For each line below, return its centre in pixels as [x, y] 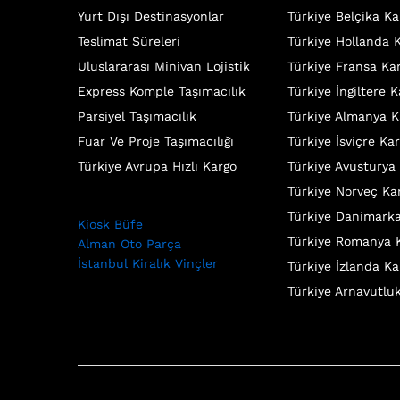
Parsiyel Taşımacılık [137, 116]
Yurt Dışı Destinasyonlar [151, 16]
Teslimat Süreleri [129, 41]
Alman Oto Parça [129, 243]
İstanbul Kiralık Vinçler [148, 263]
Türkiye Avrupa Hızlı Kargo [157, 166]
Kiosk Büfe [110, 224]
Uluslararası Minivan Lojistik [164, 66]
